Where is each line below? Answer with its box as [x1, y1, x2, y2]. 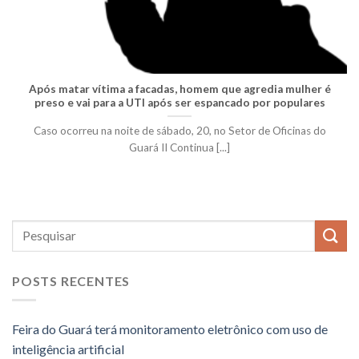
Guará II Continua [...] [129, 140, 230, 154]
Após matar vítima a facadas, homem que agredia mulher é [28, 82, 331, 95]
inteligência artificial [12, 341, 124, 357]
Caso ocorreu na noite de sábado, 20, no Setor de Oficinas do [33, 123, 326, 137]
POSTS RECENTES [12, 272, 131, 288]
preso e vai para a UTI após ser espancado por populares [34, 95, 325, 109]
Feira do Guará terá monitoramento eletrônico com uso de [12, 321, 328, 337]
